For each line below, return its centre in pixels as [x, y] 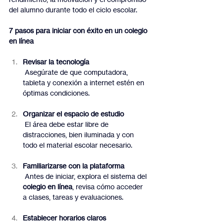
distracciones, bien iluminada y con [79, 135]
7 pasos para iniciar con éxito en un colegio [79, 31]
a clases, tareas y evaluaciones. [73, 197]
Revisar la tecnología [56, 62]
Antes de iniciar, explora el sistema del [87, 176]
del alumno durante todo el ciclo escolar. [73, 10]
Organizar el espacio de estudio [73, 114]
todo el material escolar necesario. [78, 145]
